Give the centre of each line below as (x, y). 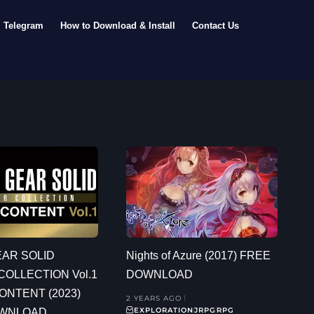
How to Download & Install (118, 25)
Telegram (24, 25)
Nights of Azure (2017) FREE (198, 255)
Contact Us (216, 25)
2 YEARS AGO (154, 298)
